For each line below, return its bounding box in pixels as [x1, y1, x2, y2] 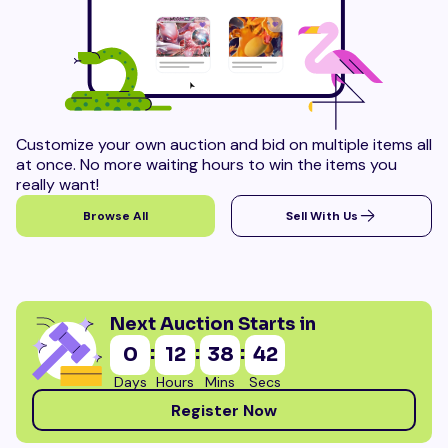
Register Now [171, 399, 277, 421]
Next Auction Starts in [110, 313, 316, 335]
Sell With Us [285, 208, 358, 224]
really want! [16, 174, 99, 195]
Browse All [83, 208, 149, 224]
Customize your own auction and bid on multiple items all [16, 134, 432, 155]
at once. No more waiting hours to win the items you [16, 154, 397, 175]
